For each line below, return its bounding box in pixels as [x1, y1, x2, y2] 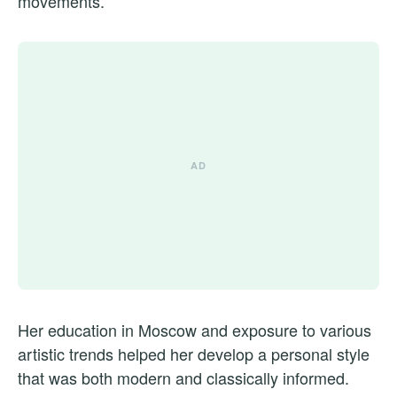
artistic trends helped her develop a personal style [18, 342, 370, 366]
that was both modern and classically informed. [18, 366, 349, 390]
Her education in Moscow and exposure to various [18, 318, 371, 342]
